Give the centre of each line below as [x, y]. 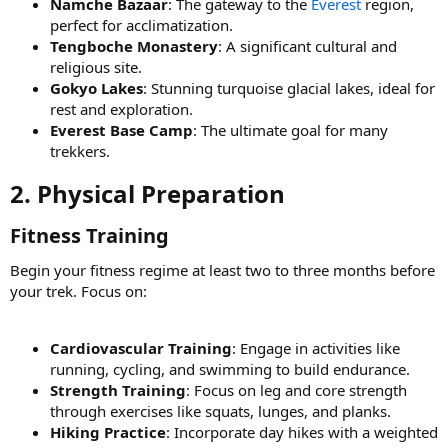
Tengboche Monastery [134, 45]
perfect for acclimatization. [141, 24]
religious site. [96, 66]
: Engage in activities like [316, 347]
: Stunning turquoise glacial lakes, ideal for [289, 87]
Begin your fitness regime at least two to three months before [222, 269]
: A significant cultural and [307, 45]
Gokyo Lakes [96, 87]
